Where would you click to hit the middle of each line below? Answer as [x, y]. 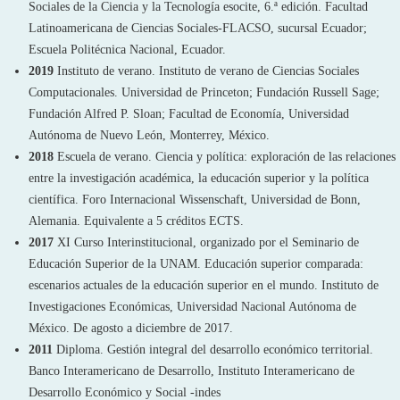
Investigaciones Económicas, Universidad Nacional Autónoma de [192, 307]
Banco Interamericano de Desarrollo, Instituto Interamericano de [192, 371]
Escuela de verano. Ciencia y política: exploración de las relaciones [225, 157]
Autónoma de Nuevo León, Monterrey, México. [149, 135]
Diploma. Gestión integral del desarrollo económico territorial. [213, 350]
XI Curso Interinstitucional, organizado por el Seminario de [206, 242]
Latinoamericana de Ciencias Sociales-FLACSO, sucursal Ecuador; [198, 28]
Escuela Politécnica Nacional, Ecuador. [127, 50]
